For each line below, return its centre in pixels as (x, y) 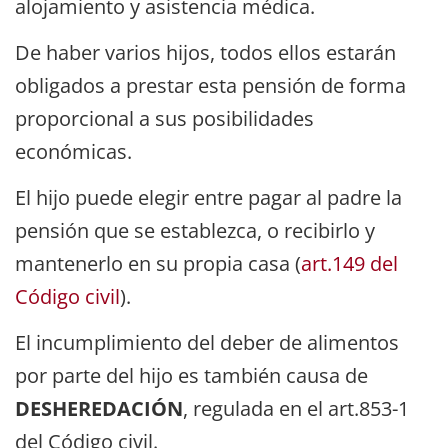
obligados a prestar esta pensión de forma (210, 85)
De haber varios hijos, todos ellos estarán (205, 52)
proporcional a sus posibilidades (164, 118)
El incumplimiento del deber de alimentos (207, 343)
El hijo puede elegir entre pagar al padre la (208, 197)
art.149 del (349, 263)
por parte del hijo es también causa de (191, 376)
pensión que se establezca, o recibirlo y (195, 230)
